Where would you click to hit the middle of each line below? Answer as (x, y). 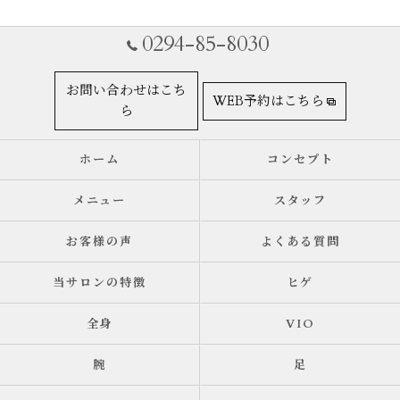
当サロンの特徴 (100, 283)
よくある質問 (300, 242)
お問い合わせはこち (126, 91)
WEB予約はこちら (268, 101)
